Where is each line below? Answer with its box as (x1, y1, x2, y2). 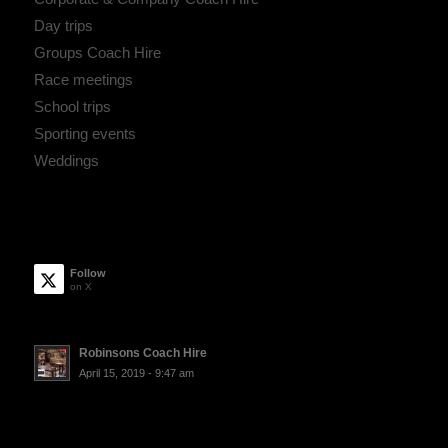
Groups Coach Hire (33, 44, 161, 62)
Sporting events (33, 125, 136, 143)
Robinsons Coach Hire (78, 346, 207, 361)
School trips (33, 98, 111, 116)
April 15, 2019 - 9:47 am (78, 367, 194, 380)
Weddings (33, 152, 99, 170)
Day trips (33, 17, 93, 35)
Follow (69, 267, 106, 280)
